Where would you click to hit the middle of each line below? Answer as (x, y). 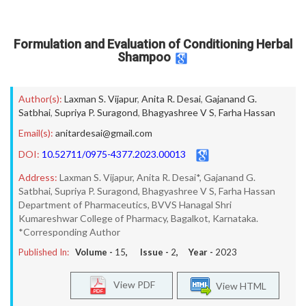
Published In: (44, 252)
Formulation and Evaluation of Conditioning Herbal (153, 44)
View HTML (239, 286)
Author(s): (40, 99)
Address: (38, 177)
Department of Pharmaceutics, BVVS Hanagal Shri (125, 205)
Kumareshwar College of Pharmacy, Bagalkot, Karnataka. (138, 218)
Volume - (95, 252)
